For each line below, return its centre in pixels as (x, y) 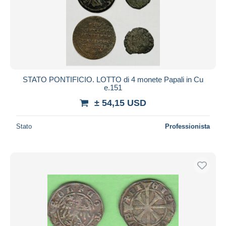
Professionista (187, 126)
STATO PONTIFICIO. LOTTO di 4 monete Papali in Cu (113, 79)
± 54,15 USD (120, 103)
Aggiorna (113, 17)
